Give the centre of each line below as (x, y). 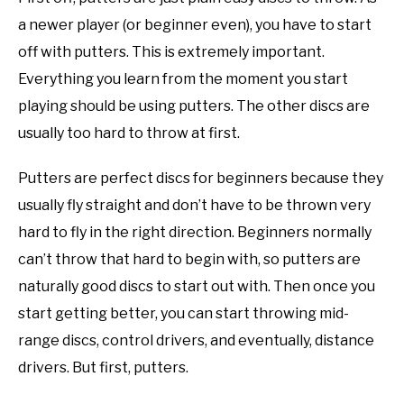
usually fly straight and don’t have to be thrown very (194, 205)
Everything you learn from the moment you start (183, 78)
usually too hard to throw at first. (129, 133)
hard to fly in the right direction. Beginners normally (195, 232)
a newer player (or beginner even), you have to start (195, 24)
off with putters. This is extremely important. (171, 51)
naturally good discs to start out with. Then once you (197, 286)
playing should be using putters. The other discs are (194, 106)
